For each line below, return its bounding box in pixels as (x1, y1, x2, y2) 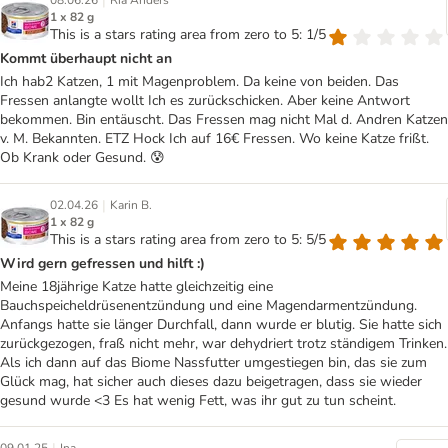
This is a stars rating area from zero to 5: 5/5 (50, 230, 326, 249)
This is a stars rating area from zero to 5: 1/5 (50, 25, 326, 44)
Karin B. (110, 197, 152, 213)
